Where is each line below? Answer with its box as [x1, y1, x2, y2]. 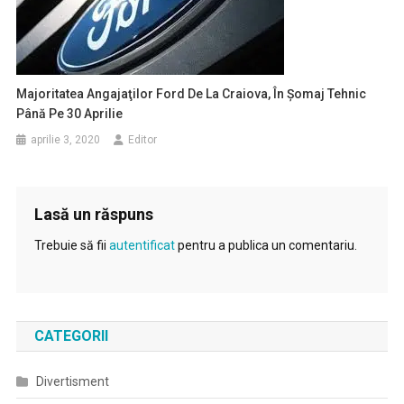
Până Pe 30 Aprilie [16, 106, 124, 121]
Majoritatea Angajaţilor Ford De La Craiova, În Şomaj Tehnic [16, 87, 367, 101]
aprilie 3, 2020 [31, 133, 101, 146]
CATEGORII [33, 327, 108, 344]
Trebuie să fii [33, 238, 109, 252]
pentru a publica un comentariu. [174, 238, 357, 252]
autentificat [108, 238, 175, 252]
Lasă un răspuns [33, 205, 153, 224]
